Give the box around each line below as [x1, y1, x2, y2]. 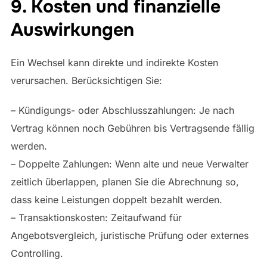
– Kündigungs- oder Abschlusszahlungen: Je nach [10, 104, 234, 116]
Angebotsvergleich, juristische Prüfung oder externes [10, 229, 249, 241]
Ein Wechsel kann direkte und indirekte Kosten [10, 56, 218, 69]
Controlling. [10, 247, 63, 259]
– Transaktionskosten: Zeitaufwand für [10, 211, 182, 223]
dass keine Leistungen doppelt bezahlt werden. [10, 193, 222, 206]
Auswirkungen [10, 18, 134, 41]
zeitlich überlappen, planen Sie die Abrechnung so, [10, 175, 239, 188]
